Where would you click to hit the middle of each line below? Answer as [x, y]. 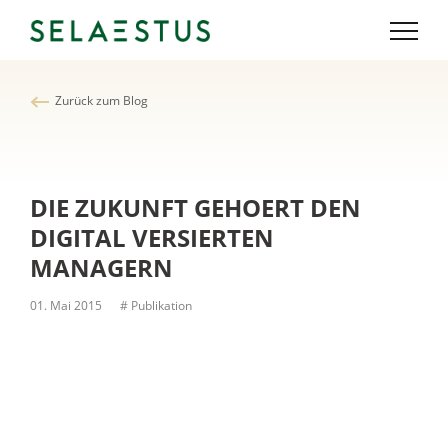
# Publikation [154, 305]
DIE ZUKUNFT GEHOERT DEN [195, 207]
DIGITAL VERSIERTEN [152, 237]
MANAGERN [101, 267]
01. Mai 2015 [66, 305]
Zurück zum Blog [101, 100]
